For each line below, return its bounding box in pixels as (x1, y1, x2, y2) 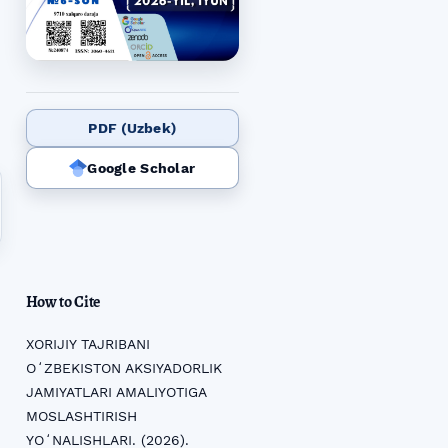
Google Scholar (87, 160, 196, 177)
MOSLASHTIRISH (25, 407, 137, 424)
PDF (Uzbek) (88, 120, 177, 137)
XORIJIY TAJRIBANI (25, 335, 150, 352)
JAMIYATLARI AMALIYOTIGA (25, 383, 206, 400)
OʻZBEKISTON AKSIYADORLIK (25, 359, 222, 376)
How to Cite (25, 290, 100, 313)
